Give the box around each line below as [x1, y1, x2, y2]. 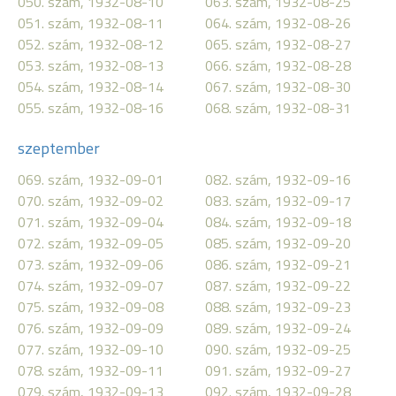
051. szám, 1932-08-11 [18, 12, 164, 34]
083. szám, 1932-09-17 [205, 190, 351, 211]
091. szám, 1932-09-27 [205, 360, 351, 381]
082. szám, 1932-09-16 [205, 169, 351, 190]
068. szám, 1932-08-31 [205, 97, 351, 118]
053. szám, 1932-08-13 [18, 55, 164, 76]
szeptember [18, 136, 100, 160]
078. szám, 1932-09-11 [18, 360, 164, 381]
